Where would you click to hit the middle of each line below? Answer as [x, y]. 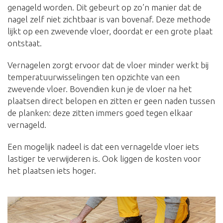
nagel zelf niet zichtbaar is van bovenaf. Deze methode [109, 19]
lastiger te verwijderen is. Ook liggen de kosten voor [104, 158]
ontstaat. [25, 43]
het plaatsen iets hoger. [52, 170]
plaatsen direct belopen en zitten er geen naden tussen [111, 101]
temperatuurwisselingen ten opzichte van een [94, 77]
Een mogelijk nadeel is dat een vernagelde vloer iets [103, 146]
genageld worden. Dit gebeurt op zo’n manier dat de [105, 7]
